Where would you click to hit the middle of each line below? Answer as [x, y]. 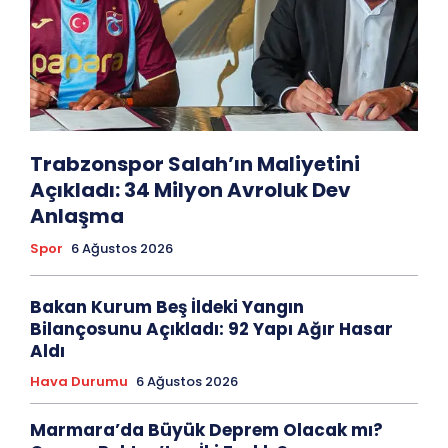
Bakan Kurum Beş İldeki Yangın [167, 307]
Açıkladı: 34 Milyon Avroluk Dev [190, 190]
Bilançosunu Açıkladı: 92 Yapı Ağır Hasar [211, 329]
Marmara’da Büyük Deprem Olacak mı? [206, 430]
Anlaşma [77, 216]
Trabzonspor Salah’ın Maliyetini [195, 164]
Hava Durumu [79, 382]
